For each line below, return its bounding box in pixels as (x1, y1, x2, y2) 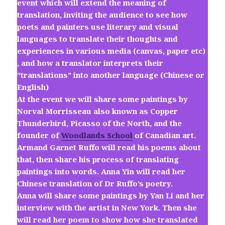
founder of (17, 130, 62, 141)
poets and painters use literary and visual (17, 22, 179, 32)
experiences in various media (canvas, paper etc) (17, 46, 206, 56)
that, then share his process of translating (17, 154, 179, 165)
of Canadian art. (133, 130, 196, 141)
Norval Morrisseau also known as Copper (17, 106, 178, 117)
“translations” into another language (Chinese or (17, 70, 205, 80)
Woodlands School (61, 130, 133, 141)
